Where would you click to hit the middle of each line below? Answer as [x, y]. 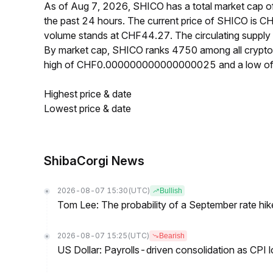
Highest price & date [88, 94]
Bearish [172, 236]
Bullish [171, 191]
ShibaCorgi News [94, 161]
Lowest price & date [87, 108]
